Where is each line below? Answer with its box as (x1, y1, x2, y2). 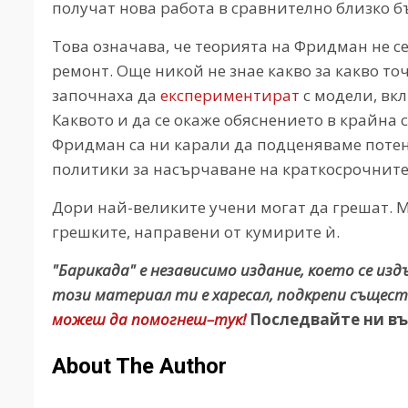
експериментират (160, 84, 300, 106)
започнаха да (52, 84, 160, 106)
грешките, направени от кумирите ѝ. (52, 220, 340, 242)
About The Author (52, 352, 227, 379)
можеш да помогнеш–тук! (52, 308, 246, 330)
